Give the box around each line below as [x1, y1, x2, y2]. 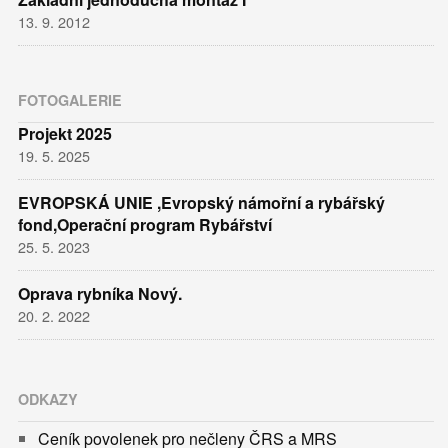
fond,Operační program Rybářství [18, 213, 273, 237]
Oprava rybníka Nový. [18, 282, 183, 306]
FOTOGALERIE [18, 89, 123, 110]
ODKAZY [18, 388, 79, 409]
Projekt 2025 [18, 122, 113, 146]
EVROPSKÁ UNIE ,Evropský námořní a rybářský [18, 191, 386, 215]
